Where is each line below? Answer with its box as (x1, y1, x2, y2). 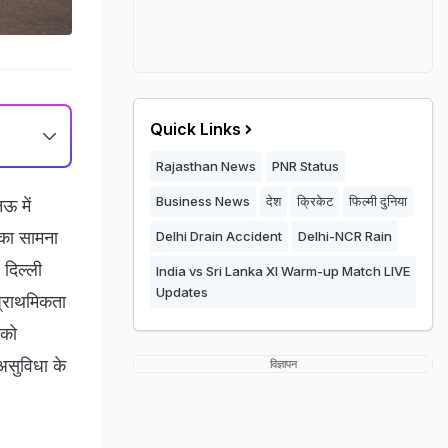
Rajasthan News (156, 158, 256, 174)
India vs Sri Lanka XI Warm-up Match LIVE (156, 263, 410, 279)
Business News (156, 193, 250, 209)
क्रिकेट (297, 193, 333, 209)
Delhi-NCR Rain (298, 228, 392, 244)
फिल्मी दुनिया (349, 193, 407, 209)
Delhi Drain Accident (156, 228, 282, 244)
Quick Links (150, 119, 241, 139)
